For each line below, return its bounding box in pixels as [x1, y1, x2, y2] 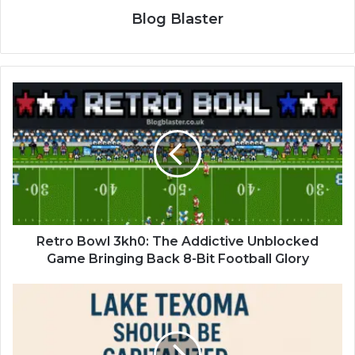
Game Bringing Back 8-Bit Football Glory [46, 251, 309, 267]
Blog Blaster [132, 10, 223, 29]
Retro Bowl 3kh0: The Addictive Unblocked [36, 234, 319, 250]
